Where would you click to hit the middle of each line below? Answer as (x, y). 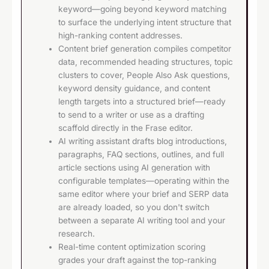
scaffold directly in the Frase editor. (126, 128)
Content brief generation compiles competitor (145, 49)
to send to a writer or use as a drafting (131, 115)
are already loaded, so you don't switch (134, 207)
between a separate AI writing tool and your (142, 221)
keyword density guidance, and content (134, 89)
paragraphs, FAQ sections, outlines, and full (141, 155)
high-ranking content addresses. (121, 36)
